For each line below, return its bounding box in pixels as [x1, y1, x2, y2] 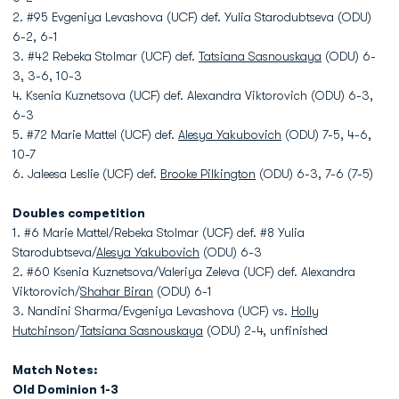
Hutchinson [12, 323, 75, 338]
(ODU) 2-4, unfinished [203, 323, 328, 338]
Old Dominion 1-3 [12, 382, 118, 396]
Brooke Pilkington [160, 167, 256, 181]
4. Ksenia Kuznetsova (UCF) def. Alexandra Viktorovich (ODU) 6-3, [12, 88, 373, 102]
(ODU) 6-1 [153, 284, 212, 298]
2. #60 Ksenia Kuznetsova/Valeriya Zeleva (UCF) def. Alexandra [12, 265, 355, 279]
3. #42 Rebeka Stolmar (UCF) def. [12, 49, 199, 63]
